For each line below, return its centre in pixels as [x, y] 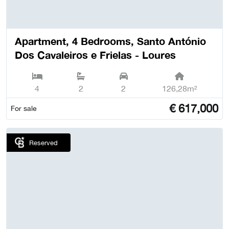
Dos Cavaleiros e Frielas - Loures [95, 55]
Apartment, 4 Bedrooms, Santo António [110, 41]
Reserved [43, 143]
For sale [24, 109]
